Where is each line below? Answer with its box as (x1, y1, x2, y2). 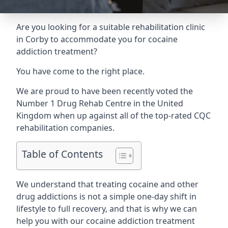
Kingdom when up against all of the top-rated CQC (16, 110, 211, 121)
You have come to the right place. (16, 66, 145, 77)
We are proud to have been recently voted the (16, 85, 193, 97)
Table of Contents (22, 147, 103, 161)
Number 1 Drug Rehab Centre (16, 98, 131, 109)
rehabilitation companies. (16, 122, 115, 133)
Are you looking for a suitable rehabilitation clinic (16, 21, 205, 33)
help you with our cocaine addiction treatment (16, 215, 195, 226)
